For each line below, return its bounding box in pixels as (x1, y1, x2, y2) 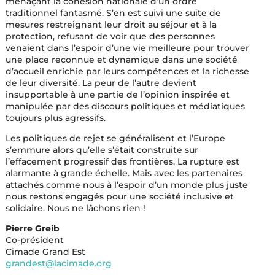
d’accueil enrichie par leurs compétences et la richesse (5, 66, 249, 77)
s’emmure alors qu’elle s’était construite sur (5, 144, 198, 155)
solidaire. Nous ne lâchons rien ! (5, 203, 145, 214)
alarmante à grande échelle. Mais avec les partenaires (5, 168, 242, 179)
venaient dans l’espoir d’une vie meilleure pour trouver (5, 42, 249, 53)
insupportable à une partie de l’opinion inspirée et (5, 89, 230, 100)
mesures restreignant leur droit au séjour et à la (5, 19, 217, 30)
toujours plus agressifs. (5, 112, 106, 123)
